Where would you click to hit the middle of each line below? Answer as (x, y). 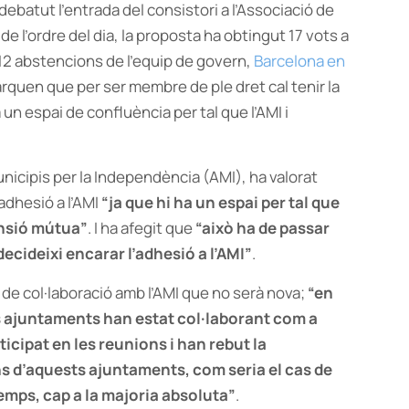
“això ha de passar (262, 228)
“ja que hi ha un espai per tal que (220, 202)
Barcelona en (299, 61)
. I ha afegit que (142, 228)
